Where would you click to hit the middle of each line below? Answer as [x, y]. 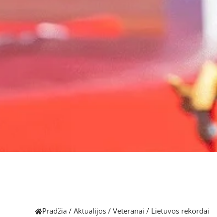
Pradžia [54, 210]
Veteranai [129, 210]
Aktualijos [90, 210]
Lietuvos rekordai [180, 210]
